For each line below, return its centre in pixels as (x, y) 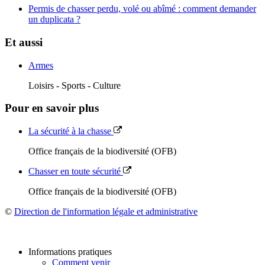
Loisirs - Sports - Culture (75, 85)
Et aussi (24, 42)
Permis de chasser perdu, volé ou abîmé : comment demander (142, 9)
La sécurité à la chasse (71, 131)
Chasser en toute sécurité (76, 172)
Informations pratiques (70, 252)
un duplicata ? (54, 20)
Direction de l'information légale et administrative (106, 212)
